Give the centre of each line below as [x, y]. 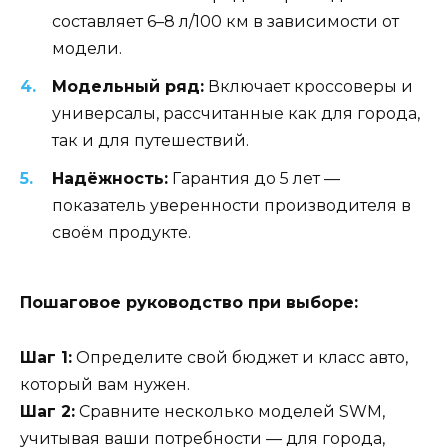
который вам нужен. [105, 384]
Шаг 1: [46, 357]
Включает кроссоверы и [308, 86]
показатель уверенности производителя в [231, 206]
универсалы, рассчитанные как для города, [236, 113]
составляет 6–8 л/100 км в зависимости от [225, 21]
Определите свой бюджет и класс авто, [240, 357]
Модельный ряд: [128, 86]
